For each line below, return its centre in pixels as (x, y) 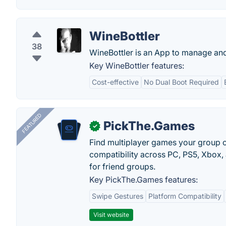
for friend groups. (122, 166)
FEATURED (32, 123)
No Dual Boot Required (181, 82)
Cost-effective (115, 82)
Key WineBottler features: (137, 66)
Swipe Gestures (118, 196)
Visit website (111, 215)
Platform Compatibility (185, 196)
